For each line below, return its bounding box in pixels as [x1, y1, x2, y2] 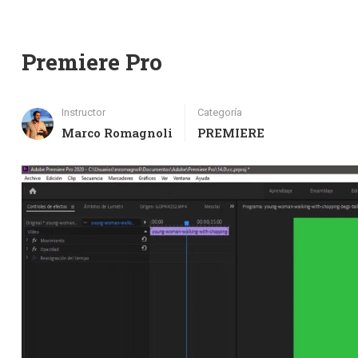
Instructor [62, 106, 105, 118]
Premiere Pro [22, 47, 162, 77]
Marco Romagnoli [62, 125, 173, 141]
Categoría [197, 106, 242, 118]
